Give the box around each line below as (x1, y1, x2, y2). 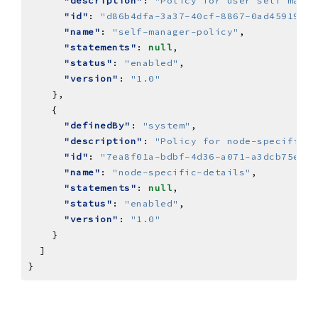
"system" (142, 119, 191, 131)
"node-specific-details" (112, 166, 251, 177)
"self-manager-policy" (112, 26, 239, 37)
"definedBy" (64, 119, 131, 131)
